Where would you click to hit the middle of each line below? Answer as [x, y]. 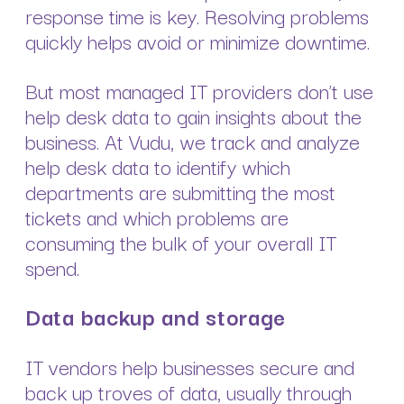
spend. [55, 266]
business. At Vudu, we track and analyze [193, 140]
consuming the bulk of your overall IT [181, 241]
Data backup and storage [156, 315]
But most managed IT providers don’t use [199, 90]
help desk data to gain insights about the [193, 115]
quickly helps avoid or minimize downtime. [197, 41]
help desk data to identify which [158, 165]
